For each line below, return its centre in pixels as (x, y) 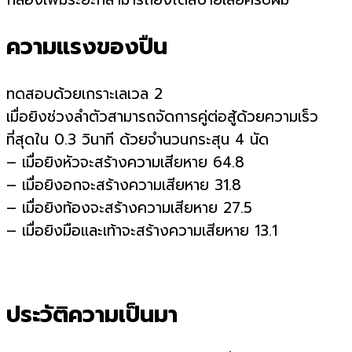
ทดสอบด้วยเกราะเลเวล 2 (84, 93)
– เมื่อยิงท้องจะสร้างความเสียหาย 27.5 (129, 207)
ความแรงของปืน (87, 47)
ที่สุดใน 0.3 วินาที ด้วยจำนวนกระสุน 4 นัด (137, 139)
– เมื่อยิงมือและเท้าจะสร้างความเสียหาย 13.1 (142, 230)
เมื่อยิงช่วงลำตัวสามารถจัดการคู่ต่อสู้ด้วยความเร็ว (162, 116)
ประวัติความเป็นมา (92, 315)
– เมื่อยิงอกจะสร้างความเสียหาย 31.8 (124, 185)
